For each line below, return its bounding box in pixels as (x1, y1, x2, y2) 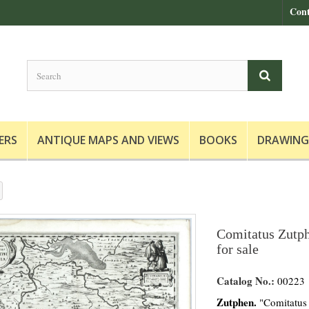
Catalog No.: (217, 273, 275, 288)
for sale (217, 241, 259, 257)
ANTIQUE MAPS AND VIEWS (37, 132, 179, 148)
